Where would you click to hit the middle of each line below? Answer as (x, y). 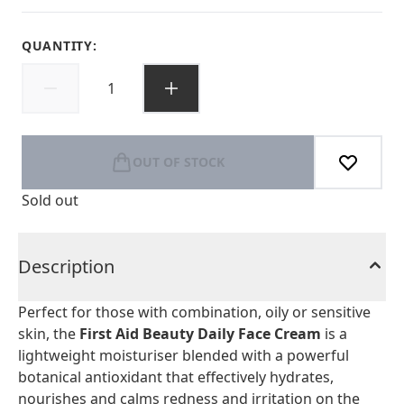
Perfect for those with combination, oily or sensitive (194, 312)
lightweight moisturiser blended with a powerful (184, 355)
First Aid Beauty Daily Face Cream (200, 334)
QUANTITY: (60, 46)
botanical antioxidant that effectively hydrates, (176, 377)
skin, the (49, 334)
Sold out (50, 200)
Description (66, 266)
